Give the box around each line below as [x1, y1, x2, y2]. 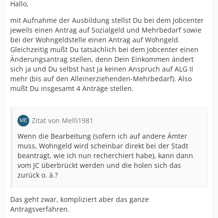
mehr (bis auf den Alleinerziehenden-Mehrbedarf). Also [10, 74, 192, 83]
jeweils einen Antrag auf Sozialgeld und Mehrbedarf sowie [10, 25, 201, 35]
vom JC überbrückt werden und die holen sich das [18, 161, 181, 170]
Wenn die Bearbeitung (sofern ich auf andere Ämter [18, 131, 187, 141]
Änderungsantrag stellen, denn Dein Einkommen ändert [10, 54, 194, 64]
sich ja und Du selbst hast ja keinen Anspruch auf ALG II [10, 64, 193, 73]
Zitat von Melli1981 [32, 116, 93, 125]
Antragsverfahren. [10, 204, 70, 214]
